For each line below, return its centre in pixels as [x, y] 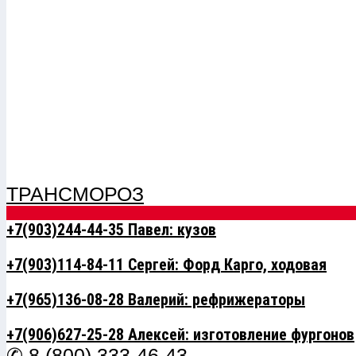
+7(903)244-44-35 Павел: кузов [111, 230]
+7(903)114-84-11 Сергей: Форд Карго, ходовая [166, 265]
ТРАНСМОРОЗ [75, 194]
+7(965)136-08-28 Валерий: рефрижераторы [156, 300]
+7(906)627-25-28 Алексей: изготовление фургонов [180, 335]
